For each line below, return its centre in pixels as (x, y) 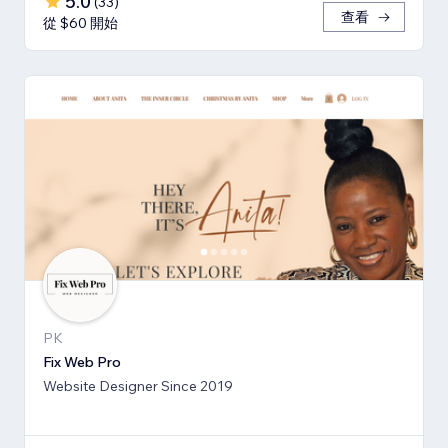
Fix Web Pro (82, 362)
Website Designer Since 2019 (138, 386)
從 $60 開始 (80, 23)
